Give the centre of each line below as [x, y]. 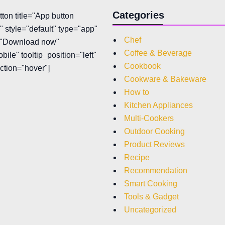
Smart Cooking [151, 183]
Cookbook [142, 66]
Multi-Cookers [149, 118]
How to [137, 92]
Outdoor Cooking [154, 131]
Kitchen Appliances [158, 105]
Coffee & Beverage [158, 53]
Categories [138, 15]
